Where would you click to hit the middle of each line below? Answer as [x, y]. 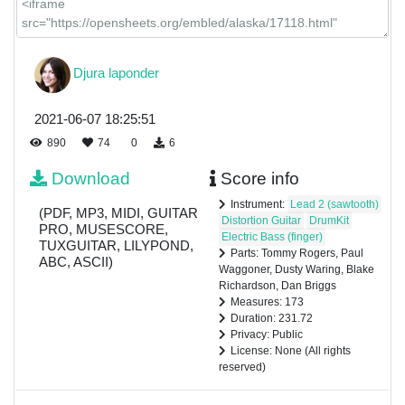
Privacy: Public [266, 334]
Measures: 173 [267, 301]
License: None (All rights [290, 350]
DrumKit [329, 220]
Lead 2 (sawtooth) [334, 204]
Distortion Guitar [261, 220]
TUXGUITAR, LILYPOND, [116, 245]
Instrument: [259, 204]
